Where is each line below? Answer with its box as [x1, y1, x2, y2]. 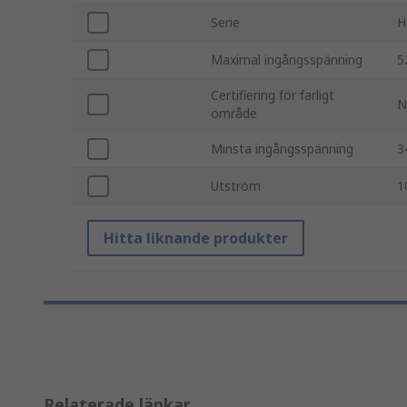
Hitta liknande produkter [104, 228, 288, 249]
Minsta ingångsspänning [211, 140, 353, 158]
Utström [211, 177, 261, 195]
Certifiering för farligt [211, 86, 334, 104]
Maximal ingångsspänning [211, 51, 362, 69]
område [211, 104, 257, 123]
